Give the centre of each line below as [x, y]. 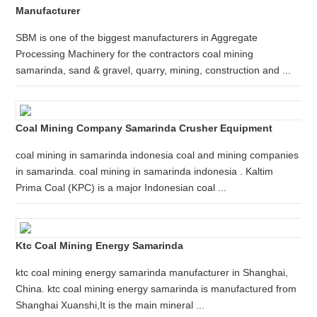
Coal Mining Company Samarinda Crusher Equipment [144, 128]
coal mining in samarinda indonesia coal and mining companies [157, 155]
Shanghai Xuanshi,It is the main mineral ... [110, 305]
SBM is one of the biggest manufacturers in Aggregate [137, 38]
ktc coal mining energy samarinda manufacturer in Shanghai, [152, 272]
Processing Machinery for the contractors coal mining [135, 54]
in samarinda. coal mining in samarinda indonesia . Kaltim [145, 171]
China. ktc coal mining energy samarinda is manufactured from [156, 289]
